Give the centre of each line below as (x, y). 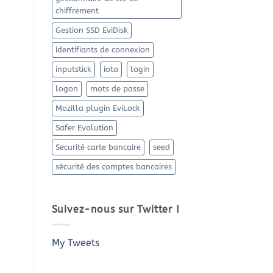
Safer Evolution (84, 128)
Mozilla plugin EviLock (97, 108)
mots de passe (117, 89)
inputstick (73, 69)
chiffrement (77, 11)
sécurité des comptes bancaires (113, 167)
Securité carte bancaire (98, 147)
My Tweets (75, 243)
